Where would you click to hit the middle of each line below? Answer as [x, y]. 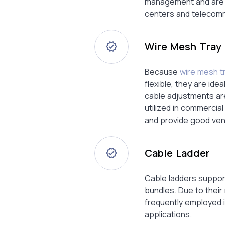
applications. [168, 214]
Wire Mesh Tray [183, 46]
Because [162, 72]
